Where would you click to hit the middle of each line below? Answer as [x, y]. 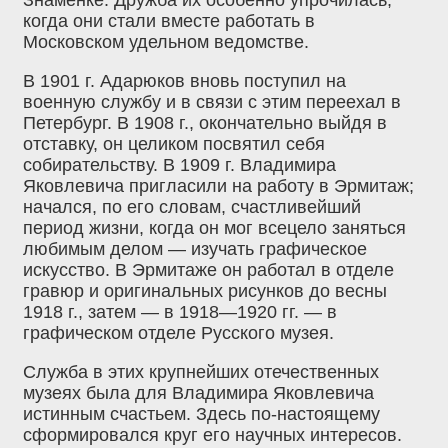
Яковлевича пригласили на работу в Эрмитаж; [218, 186]
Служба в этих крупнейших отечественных [201, 372]
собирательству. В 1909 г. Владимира [179, 165]
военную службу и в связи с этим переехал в [212, 102]
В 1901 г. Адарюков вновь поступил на [184, 81]
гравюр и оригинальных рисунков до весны [205, 291]
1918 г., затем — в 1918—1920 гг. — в [180, 312]
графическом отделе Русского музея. [178, 333]
